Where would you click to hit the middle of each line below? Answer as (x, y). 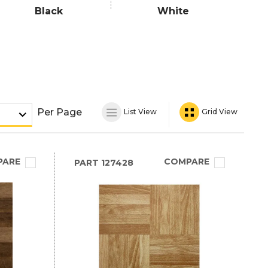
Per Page (60, 112)
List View (139, 111)
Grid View (219, 111)
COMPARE (186, 162)
